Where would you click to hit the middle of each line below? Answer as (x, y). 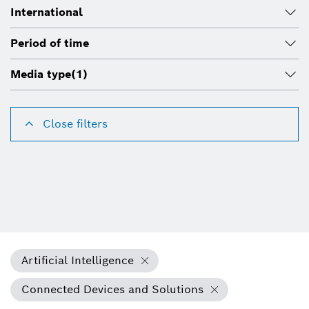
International (47, 12)
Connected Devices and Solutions (112, 290)
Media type (41, 74)
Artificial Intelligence (78, 261)
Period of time (50, 43)
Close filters (75, 124)
